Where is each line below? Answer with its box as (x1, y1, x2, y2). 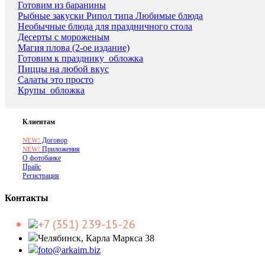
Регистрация (22, 172, 59, 180)
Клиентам (22, 118, 55, 127)
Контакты (5, 193, 49, 203)
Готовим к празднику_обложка (18, 53, 143, 64)
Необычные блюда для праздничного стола (18, 21, 192, 32)
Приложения (40, 145, 80, 154)
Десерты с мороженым (18, 32, 109, 43)
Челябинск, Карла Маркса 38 (38, 232, 154, 243)
